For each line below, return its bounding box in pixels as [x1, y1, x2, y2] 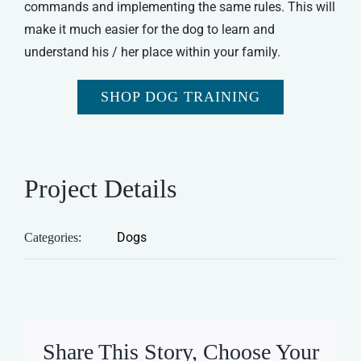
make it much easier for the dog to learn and [23, 22, 275, 38]
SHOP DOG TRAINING [101, 89, 260, 106]
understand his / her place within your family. [23, 44, 280, 60]
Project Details [24, 174, 176, 204]
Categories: [24, 230, 81, 245]
